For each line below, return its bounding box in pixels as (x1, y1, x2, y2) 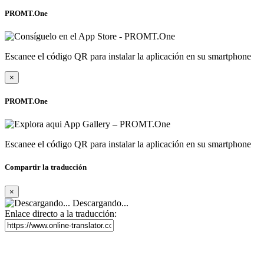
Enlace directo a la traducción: (5, 208, 117, 219)
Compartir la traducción (5, 163, 87, 172)
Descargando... (70, 197, 128, 208)
